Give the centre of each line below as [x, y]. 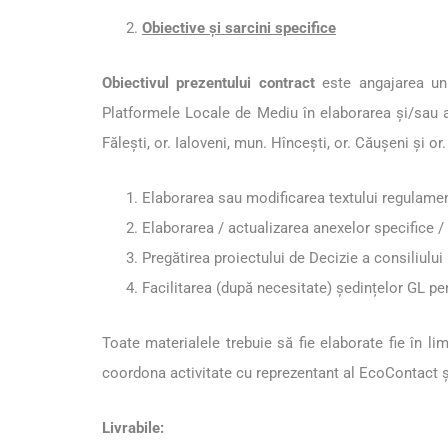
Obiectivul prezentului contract [208, 83]
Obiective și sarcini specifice [239, 28]
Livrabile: [133, 428]
